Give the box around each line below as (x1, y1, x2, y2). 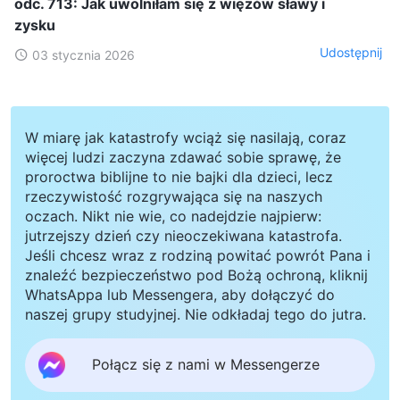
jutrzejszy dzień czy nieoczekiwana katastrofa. (25, 226, 342, 245)
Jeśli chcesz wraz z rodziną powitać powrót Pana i (25, 246, 371, 264)
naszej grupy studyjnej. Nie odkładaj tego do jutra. (25, 304, 366, 323)
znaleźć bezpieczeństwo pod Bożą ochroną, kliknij (25, 265, 368, 284)
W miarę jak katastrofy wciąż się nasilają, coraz (25, 128, 346, 146)
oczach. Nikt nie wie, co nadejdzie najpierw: (25, 206, 321, 225)
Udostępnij (320, 45, 382, 61)
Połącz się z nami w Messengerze (92, 355, 320, 374)
